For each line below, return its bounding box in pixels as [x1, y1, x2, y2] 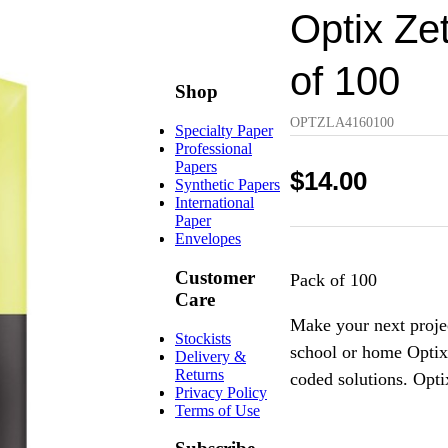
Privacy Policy [175, 383, 267, 401]
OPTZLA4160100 [290, 115, 395, 130]
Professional [175, 140, 252, 158]
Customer [175, 266, 255, 288]
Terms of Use [175, 401, 260, 419]
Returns [175, 365, 224, 383]
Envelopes [175, 230, 241, 248]
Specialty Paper [175, 122, 273, 140]
